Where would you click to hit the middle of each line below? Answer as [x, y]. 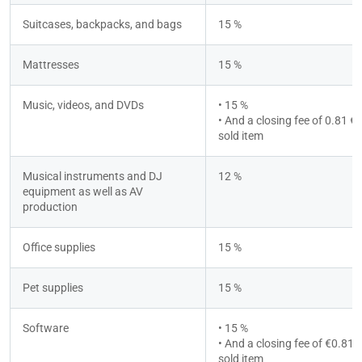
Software [46, 328]
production [50, 207]
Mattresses [51, 65]
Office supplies [59, 248]
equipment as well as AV [83, 192]
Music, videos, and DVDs [83, 105]
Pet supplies [53, 288]
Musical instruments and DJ [93, 177]
